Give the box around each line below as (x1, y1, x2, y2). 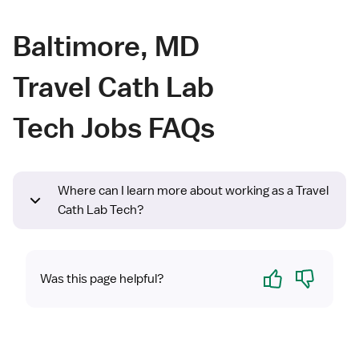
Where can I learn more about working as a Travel (58, 183, 329, 200)
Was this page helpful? (40, 271, 164, 288)
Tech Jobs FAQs (13, 110, 215, 145)
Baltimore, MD (13, 28, 200, 63)
